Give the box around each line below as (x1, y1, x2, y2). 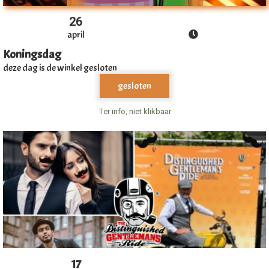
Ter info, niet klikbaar (98, 106, 171, 116)
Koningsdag (3, 46, 61, 62)
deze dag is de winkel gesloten (3, 61, 117, 74)
